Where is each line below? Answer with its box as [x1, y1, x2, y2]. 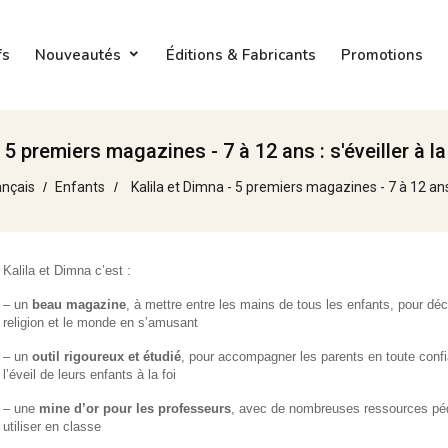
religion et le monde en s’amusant [2, 315, 198, 330]
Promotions [340, 45, 423, 65]
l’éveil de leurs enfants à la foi [2, 367, 176, 382]
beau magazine [31, 297, 126, 312]
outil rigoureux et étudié [31, 349, 181, 364]
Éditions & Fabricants [165, 45, 316, 65]
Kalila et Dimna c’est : [2, 263, 131, 278]
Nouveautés [34, 45, 121, 65]
